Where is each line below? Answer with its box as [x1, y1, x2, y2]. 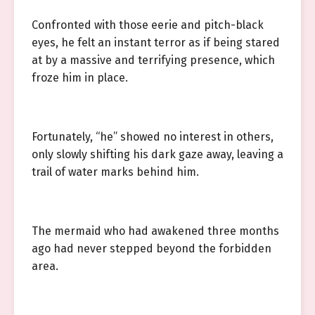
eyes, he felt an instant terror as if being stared [32, 36, 280, 49]
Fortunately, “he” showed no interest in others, [32, 130, 274, 143]
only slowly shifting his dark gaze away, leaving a [32, 148, 283, 161]
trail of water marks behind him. [32, 165, 199, 179]
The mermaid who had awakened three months [32, 224, 279, 238]
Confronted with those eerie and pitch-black [32, 18, 264, 32]
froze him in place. [32, 71, 128, 84]
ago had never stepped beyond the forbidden [32, 242, 271, 255]
